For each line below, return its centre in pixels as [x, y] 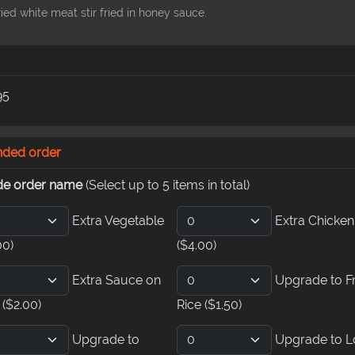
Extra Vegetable [118, 221]
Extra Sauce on [116, 281]
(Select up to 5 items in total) [167, 185]
